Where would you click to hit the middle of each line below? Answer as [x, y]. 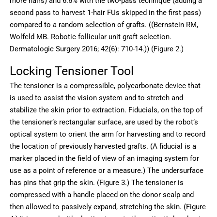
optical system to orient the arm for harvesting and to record [108, 134]
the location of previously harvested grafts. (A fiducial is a [103, 147]
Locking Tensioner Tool [72, 71]
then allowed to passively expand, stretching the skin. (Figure [108, 207]
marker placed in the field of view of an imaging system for [104, 159]
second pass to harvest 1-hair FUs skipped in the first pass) [105, 12]
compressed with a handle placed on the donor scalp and [102, 195]
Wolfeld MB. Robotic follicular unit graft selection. [91, 37]
